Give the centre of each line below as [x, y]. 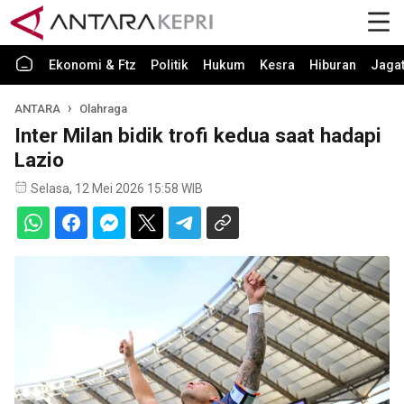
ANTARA [37, 109]
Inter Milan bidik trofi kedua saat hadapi [198, 135]
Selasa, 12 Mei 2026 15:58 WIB [117, 188]
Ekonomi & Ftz [92, 65]
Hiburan [333, 65]
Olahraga [104, 109]
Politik [170, 65]
